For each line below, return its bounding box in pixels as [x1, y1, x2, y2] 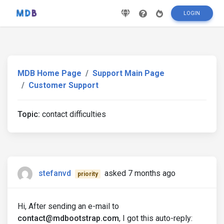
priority [77, 170, 98, 178]
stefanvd [38, 168, 71, 178]
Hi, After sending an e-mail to [17, 201, 119, 211]
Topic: [17, 109, 40, 119]
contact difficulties [40, 109, 106, 119]
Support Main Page [92, 68, 164, 78]
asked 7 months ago [104, 168, 175, 178]
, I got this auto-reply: [119, 213, 192, 223]
